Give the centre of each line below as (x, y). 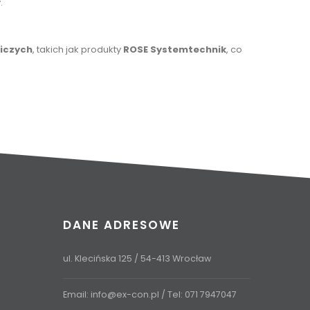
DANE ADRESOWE (121, 225)
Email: (77, 294)
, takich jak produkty (78, 49)
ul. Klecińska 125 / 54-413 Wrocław (137, 258)
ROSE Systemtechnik (175, 49)
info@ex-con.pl (125, 294)
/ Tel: (172, 294)
